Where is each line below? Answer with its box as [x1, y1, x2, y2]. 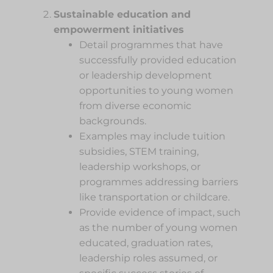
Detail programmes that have [79, 38, 223, 51]
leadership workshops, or [79, 160, 200, 172]
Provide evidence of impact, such [79, 206, 241, 218]
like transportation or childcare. [79, 191, 230, 203]
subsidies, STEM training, [79, 145, 199, 157]
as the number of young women [79, 221, 238, 233]
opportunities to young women [79, 84, 233, 96]
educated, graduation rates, [79, 236, 213, 249]
